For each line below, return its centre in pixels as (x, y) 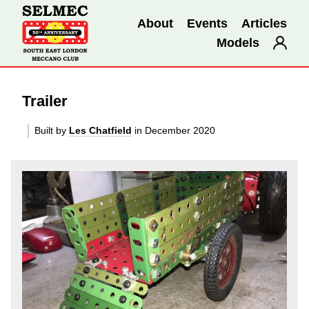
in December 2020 (173, 130)
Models (238, 42)
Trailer (45, 101)
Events (207, 23)
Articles (264, 23)
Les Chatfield (100, 130)
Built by (52, 130)
